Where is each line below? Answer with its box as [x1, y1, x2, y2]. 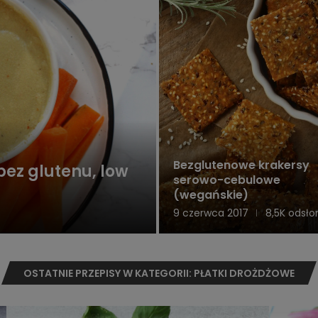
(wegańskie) [173, 187, 248, 203]
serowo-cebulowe [173, 172, 280, 188]
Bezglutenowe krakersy [173, 157, 309, 173]
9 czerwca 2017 [173, 206, 248, 220]
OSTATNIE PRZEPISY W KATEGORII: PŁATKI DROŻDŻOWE [23, 266, 295, 280]
